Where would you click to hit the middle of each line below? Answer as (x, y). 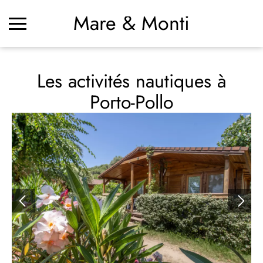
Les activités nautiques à (131, 81)
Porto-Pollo (131, 102)
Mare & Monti (131, 23)
